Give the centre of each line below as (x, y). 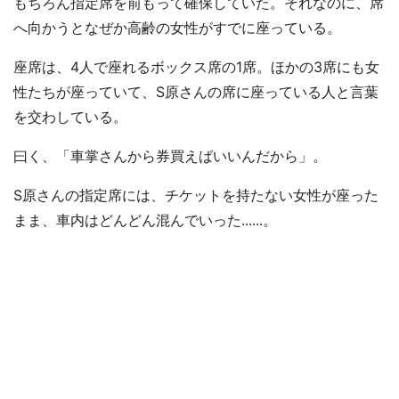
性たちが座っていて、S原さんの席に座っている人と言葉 (196, 92)
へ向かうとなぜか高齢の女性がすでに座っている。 (177, 28)
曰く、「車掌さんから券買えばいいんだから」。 (170, 156)
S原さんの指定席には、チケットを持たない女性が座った (196, 195)
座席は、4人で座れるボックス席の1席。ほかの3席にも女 (196, 67)
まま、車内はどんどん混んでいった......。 (145, 220)
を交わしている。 (70, 117)
